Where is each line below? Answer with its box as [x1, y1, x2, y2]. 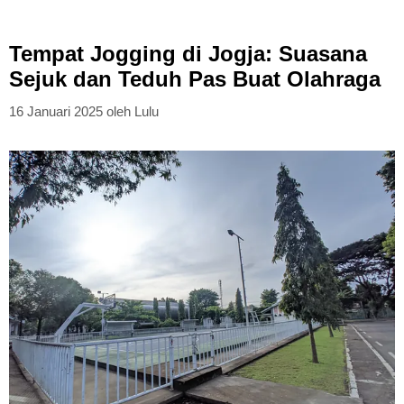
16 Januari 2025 [9, 103, 103, 119]
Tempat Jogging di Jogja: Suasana [9, 41, 367, 67]
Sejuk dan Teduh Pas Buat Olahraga [9, 67, 381, 92]
